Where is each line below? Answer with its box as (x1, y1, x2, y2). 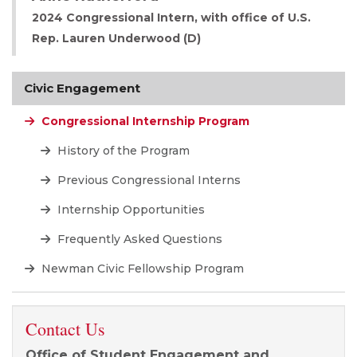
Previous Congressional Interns (54, 173, 241, 188)
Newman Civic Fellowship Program (38, 261, 244, 277)
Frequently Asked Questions (54, 232, 222, 247)
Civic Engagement (24, 80, 140, 96)
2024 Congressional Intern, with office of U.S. (32, 10, 311, 25)
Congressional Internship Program (38, 114, 249, 129)
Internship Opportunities (54, 202, 205, 218)
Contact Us (25, 317, 105, 341)
